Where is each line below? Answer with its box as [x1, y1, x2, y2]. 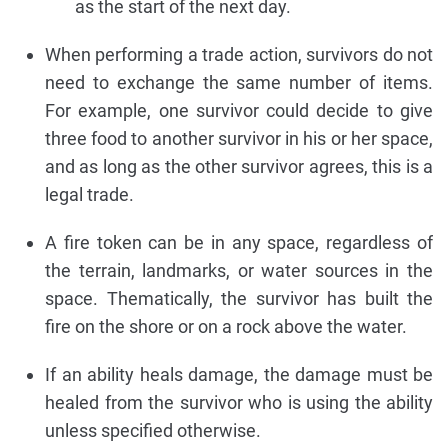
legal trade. [45, 183, 134, 205]
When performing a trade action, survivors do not [45, 43, 433, 65]
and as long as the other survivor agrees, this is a [45, 155, 433, 177]
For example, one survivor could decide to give [45, 99, 433, 121]
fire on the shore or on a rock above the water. [45, 315, 407, 337]
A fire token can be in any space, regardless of [45, 231, 433, 253]
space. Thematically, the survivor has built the [45, 287, 433, 309]
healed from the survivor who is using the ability [45, 391, 433, 413]
